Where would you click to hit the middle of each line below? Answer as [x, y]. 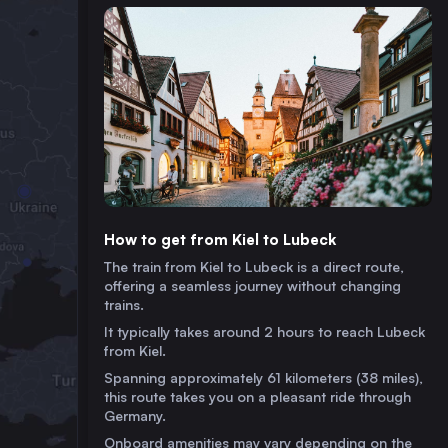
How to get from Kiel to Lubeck [220, 239]
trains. [124, 304]
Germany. [135, 415]
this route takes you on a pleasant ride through [257, 396]
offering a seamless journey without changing [252, 285]
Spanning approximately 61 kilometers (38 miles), [263, 377]
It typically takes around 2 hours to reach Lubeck [264, 331]
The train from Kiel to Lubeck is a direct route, [254, 266]
